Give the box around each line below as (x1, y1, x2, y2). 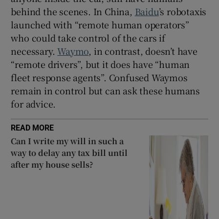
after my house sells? (11, 159, 94, 171)
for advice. (11, 97, 56, 110)
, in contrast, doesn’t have (88, 44, 197, 58)
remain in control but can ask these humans (11, 84, 200, 97)
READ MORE (11, 124, 54, 132)
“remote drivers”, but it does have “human (11, 58, 190, 71)
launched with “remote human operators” (11, 18, 189, 31)
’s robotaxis (158, 5, 207, 18)
